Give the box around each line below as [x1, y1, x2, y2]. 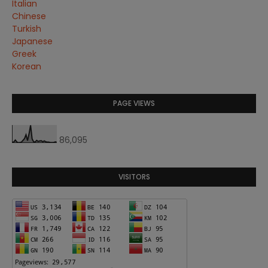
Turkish [12, 23, 41, 35]
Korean [12, 60, 41, 72]
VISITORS [118, 172, 150, 182]
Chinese [12, 10, 46, 22]
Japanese [12, 35, 53, 47]
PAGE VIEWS [113, 98, 155, 108]
